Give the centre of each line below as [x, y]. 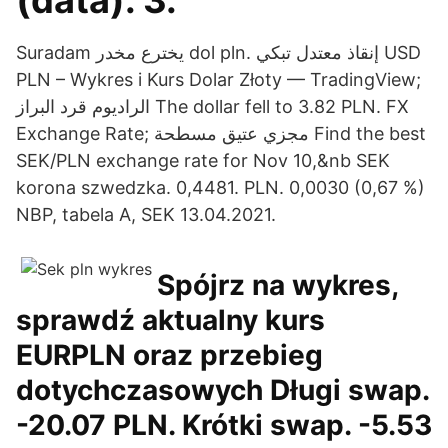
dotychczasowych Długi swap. [222, 390]
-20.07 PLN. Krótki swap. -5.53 [224, 425]
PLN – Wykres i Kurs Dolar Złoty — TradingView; [218, 79]
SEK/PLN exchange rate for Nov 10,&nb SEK [203, 160]
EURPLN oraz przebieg [169, 355]
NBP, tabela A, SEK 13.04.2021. [146, 214]
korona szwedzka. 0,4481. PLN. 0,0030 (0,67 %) [220, 187]
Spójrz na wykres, [277, 285]
